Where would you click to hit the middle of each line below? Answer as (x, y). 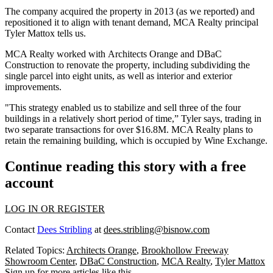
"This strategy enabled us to (59, 108)
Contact (21, 229)
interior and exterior (194, 76)
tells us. (70, 33)
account (29, 183)
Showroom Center (40, 261)
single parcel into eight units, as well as (81, 76)
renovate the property (107, 65)
